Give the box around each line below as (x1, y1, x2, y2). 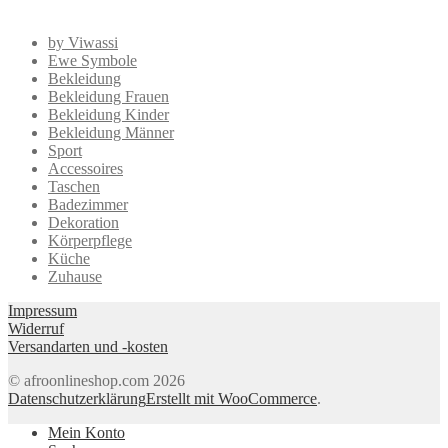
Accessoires (48, 159, 123, 177)
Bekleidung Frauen (48, 87, 169, 105)
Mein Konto (48, 423, 125, 441)
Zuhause (48, 267, 102, 285)
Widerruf (8, 319, 64, 337)
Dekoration (48, 213, 119, 231)
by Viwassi (48, 33, 118, 51)
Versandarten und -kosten (8, 337, 168, 355)
